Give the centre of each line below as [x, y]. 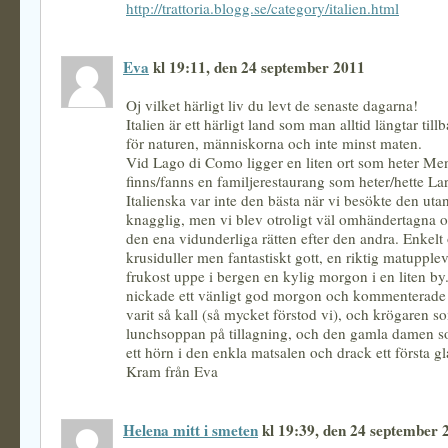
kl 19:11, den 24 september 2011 [257, 67]
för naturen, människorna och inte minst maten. [274, 143]
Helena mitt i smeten [190, 430]
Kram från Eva [172, 371]
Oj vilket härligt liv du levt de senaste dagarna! [272, 105]
